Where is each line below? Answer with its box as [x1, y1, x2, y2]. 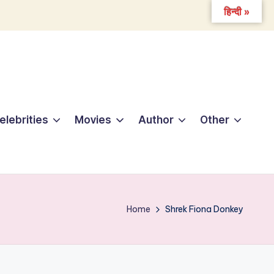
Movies [75, 114, 112, 127]
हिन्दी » [224, 7, 250, 17]
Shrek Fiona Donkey [165, 203, 243, 215]
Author [138, 114, 174, 127]
